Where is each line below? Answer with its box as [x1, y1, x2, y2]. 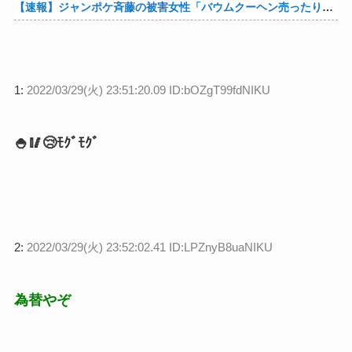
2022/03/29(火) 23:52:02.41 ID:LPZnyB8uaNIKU [26, 240, 273, 254]
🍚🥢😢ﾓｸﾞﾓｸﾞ [13, 134, 99, 151]
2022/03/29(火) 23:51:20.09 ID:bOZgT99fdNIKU [26, 82, 270, 97]
